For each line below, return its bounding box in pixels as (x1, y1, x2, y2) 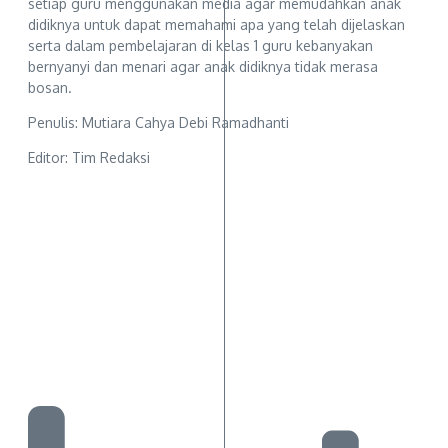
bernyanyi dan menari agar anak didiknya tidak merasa (28, 58, 378, 76)
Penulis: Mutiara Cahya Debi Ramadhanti (28, 114, 289, 132)
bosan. (28, 79, 72, 97)
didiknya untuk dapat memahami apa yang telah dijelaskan (28, 16, 405, 34)
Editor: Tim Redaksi (28, 149, 150, 167)
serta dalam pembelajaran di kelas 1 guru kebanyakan (28, 37, 373, 55)
